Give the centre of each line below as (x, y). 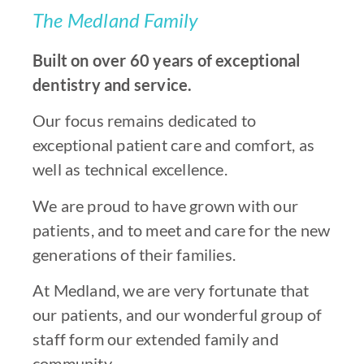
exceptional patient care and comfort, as (174, 145)
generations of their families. (134, 254)
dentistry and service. (113, 85)
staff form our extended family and (156, 339)
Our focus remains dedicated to (144, 121)
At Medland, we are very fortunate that (171, 290)
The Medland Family (115, 20)
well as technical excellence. (130, 169)
